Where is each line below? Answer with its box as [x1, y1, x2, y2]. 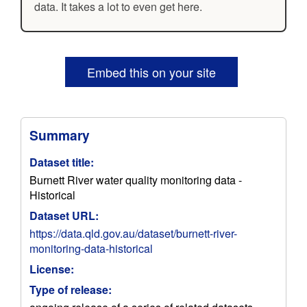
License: [29, 261, 74, 277]
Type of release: [29, 282, 112, 297]
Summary [29, 125, 90, 145]
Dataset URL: [29, 208, 99, 223]
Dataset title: [29, 154, 94, 170]
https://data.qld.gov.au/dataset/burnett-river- [29, 225, 237, 241]
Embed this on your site [87, 63, 216, 81]
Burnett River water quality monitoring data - [29, 172, 242, 188]
